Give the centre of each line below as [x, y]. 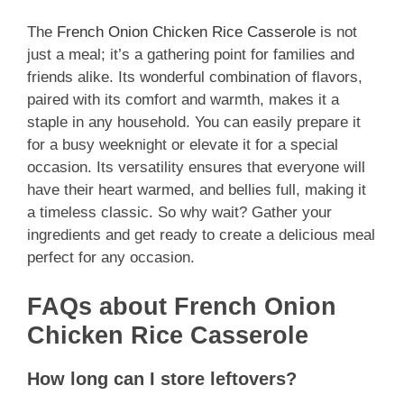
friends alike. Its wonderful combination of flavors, [195, 78]
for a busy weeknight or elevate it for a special [183, 145]
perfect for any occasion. [111, 258]
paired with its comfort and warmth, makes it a [183, 100]
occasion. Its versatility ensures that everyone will [196, 168]
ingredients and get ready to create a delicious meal [201, 235]
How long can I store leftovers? [162, 378]
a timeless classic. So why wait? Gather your [179, 213]
